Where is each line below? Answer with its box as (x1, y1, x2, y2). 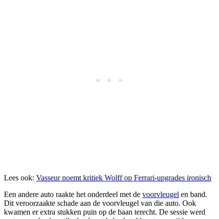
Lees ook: (4, 174, 36, 182)
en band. (179, 190, 207, 199)
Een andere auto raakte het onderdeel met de (4, 190, 142, 199)
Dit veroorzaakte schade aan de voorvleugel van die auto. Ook (4, 199, 196, 208)
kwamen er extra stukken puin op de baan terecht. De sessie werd (4, 208, 205, 217)
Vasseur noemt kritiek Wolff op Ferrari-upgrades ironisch (36, 174, 211, 182)
